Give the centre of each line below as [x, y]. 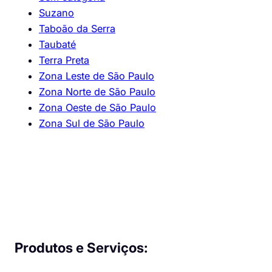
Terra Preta [64, 60]
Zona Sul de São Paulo [92, 123]
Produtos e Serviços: [81, 247]
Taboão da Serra [77, 28]
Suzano [56, 12]
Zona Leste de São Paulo [97, 76]
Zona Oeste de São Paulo [97, 107]
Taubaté [57, 44]
